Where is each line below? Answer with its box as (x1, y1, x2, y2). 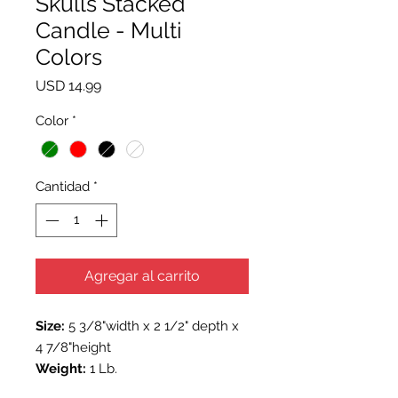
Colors (36, 44, 102, 71)
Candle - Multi (36, 17, 181, 44)
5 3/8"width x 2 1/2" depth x (65, 318, 239, 335)
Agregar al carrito (84, 267, 200, 285)
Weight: (36, 361, 86, 378)
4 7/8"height (36, 339, 115, 356)
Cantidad (36, 178, 90, 195)
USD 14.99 (36, 77, 101, 95)
